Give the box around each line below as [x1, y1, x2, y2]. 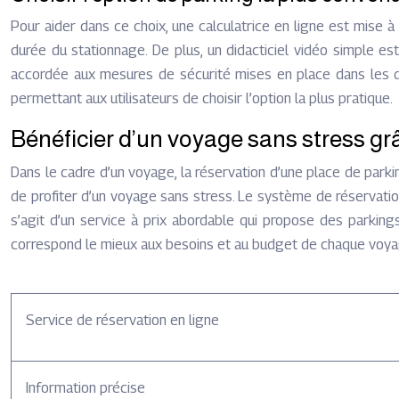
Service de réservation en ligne [26, 312, 219, 329]
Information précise [26, 379, 145, 396]
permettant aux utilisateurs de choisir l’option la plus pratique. [11, 90, 393, 107]
